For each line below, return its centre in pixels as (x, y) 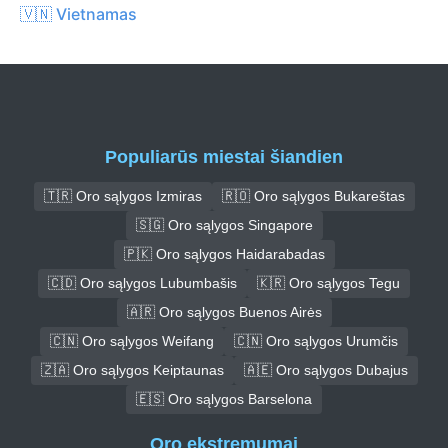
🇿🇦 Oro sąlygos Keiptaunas (132, 369)
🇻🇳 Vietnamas (78, 13)
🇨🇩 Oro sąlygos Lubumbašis (142, 282)
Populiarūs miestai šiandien (224, 156)
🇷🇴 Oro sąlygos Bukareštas (313, 195)
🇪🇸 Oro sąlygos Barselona (224, 398)
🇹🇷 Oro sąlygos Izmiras (122, 195)
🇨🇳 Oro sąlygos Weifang (132, 340)
